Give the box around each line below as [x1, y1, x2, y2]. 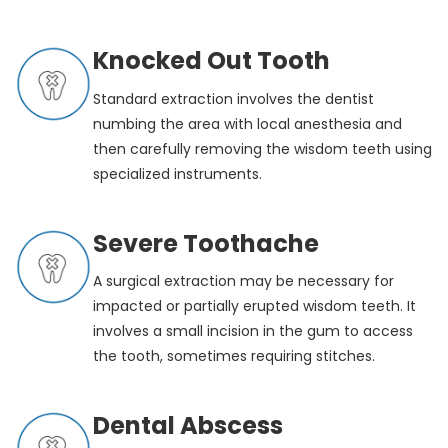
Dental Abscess [93, 409, 284, 443]
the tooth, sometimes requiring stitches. [93, 346, 376, 367]
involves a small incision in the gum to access [93, 321, 414, 342]
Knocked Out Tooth [93, 43, 331, 77]
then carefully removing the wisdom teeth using [93, 138, 433, 159]
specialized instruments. [93, 163, 263, 184]
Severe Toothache [93, 226, 320, 260]
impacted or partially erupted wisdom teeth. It [93, 296, 417, 317]
